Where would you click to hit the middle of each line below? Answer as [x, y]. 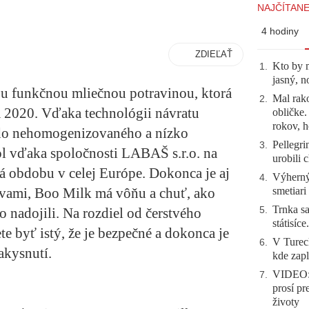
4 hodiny [280, 31]
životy [286, 302]
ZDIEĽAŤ [214, 54]
